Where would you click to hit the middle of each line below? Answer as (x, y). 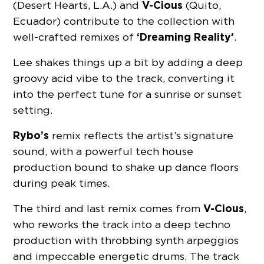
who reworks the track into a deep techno (122, 225)
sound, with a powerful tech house (103, 151)
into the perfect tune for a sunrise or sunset (128, 94)
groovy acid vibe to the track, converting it (124, 78)
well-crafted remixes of (75, 37)
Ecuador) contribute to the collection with (124, 21)
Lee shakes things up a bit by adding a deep (128, 62)
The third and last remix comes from (108, 209)
